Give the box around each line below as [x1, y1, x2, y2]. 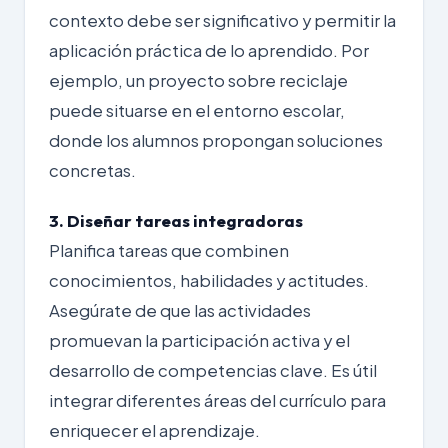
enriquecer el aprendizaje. [49, 419, 260, 441]
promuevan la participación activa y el [49, 329, 350, 351]
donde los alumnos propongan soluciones [49, 129, 383, 151]
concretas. [49, 159, 136, 181]
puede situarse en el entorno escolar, [49, 99, 345, 121]
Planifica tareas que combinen [49, 239, 289, 261]
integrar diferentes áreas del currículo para [49, 389, 386, 411]
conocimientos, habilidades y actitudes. [49, 269, 369, 291]
